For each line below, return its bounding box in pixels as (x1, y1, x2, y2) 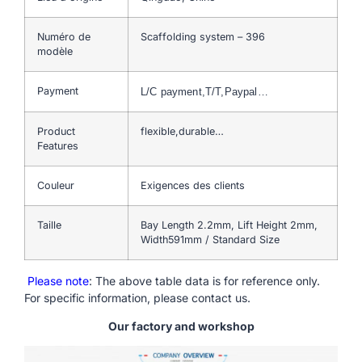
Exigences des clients (141, 179, 245, 192)
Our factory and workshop (107, 319, 255, 333)
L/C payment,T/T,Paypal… (141, 85, 268, 98)
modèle (37, 44, 73, 57)
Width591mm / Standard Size (141, 233, 280, 246)
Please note (24, 273, 89, 288)
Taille (37, 218, 61, 231)
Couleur (37, 179, 74, 192)
